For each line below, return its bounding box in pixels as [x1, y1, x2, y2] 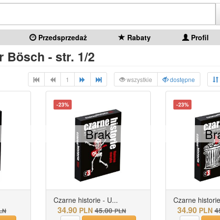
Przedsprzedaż [36, 32, 87, 42]
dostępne [168, 75, 195, 83]
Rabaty [125, 32, 151, 42]
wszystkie [125, 75, 152, 83]
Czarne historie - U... [53, 195, 118, 205]
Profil [189, 32, 209, 42]
